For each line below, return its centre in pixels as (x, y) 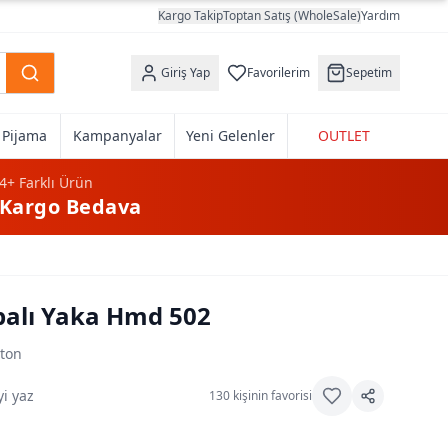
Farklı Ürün (53, 182)
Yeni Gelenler (231, 135)
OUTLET (343, 135)
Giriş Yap (185, 72)
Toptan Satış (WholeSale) (292, 15)
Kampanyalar (118, 135)
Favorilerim (278, 72)
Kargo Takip (190, 15)
